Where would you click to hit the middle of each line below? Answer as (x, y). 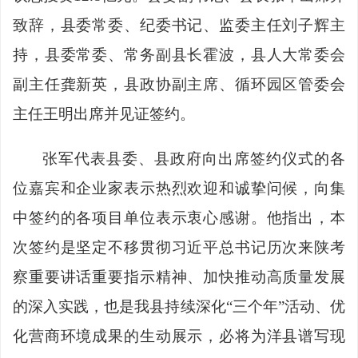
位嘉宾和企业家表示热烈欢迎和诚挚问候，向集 (179, 188)
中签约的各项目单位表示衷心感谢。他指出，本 (179, 217)
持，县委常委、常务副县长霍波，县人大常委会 (179, 54)
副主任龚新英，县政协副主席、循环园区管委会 (179, 84)
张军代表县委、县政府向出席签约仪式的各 (194, 158)
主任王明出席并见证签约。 (104, 113)
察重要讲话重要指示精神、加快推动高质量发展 (179, 276)
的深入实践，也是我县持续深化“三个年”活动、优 (179, 306)
